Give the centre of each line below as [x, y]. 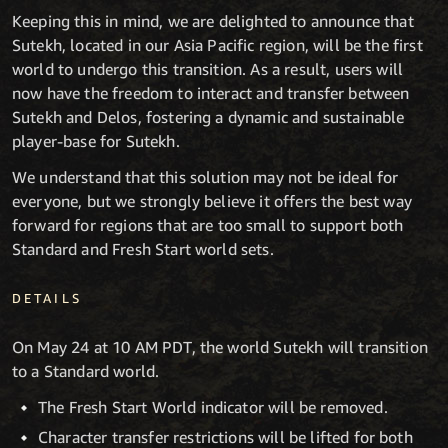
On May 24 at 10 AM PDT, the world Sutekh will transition [220, 346]
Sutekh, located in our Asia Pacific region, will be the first [217, 45]
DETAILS [47, 297]
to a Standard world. [86, 370]
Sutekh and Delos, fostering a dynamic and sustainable [208, 117]
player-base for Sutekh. [96, 141]
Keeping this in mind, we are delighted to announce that [213, 21]
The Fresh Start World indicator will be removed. [213, 406]
